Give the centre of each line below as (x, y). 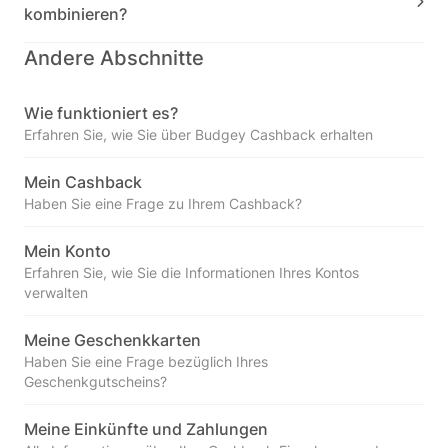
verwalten (56, 292)
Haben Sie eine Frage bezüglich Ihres (146, 361)
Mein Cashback (83, 182)
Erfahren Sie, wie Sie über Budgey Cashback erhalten (198, 134)
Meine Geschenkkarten (112, 340)
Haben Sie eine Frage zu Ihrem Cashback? (163, 203)
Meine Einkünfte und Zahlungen (146, 429)
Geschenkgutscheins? (95, 381)
